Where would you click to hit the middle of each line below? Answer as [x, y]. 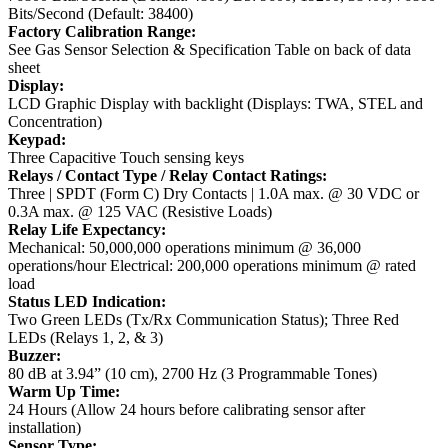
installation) [44, 428]
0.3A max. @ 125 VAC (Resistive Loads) [140, 212]
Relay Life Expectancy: [87, 230]
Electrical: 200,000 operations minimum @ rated [263, 266]
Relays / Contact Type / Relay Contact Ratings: [167, 176]
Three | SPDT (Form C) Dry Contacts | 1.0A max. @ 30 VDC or [213, 194]
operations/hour [59, 266]
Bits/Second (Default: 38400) [100, 14]
